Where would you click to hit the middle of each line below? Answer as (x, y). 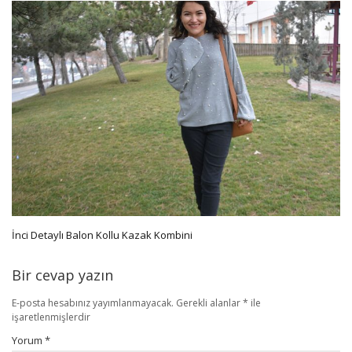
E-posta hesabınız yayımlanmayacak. (93, 302)
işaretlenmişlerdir (51, 317)
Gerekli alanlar (209, 302)
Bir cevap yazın (62, 275)
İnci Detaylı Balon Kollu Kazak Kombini (102, 235)
